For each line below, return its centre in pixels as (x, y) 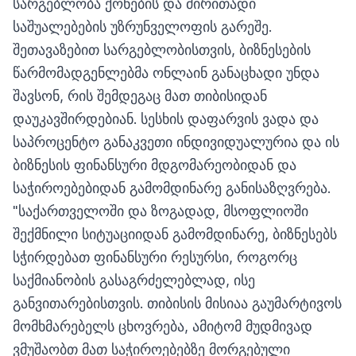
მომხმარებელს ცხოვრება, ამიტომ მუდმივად (163, 326)
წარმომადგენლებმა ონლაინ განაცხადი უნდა (166, 73)
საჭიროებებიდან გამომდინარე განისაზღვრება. (172, 188)
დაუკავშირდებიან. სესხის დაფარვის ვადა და (166, 119)
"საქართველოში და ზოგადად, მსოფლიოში (161, 211)
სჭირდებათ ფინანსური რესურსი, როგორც (155, 257)
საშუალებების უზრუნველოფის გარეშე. (142, 27)
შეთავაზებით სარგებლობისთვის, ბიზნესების (162, 50)
